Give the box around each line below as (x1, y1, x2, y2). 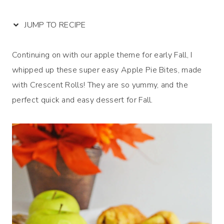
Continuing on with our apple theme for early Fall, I (12, 49, 192, 60)
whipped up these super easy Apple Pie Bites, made (12, 64, 202, 75)
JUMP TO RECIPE (22, 19, 86, 30)
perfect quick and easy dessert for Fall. (12, 94, 153, 105)
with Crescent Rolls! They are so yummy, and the (12, 79, 188, 90)
